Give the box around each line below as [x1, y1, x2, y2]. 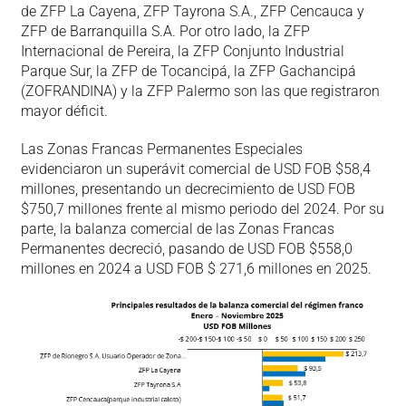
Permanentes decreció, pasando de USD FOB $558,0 [20, 239, 353, 257]
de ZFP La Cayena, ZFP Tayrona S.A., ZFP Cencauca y [20, 2, 364, 20]
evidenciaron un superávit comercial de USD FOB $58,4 [20, 159, 371, 178]
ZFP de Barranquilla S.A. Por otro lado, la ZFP [20, 22, 310, 40]
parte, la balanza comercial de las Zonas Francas [20, 219, 334, 237]
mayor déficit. [20, 101, 108, 120]
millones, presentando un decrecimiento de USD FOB [20, 179, 355, 198]
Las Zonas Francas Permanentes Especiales [20, 140, 303, 158]
